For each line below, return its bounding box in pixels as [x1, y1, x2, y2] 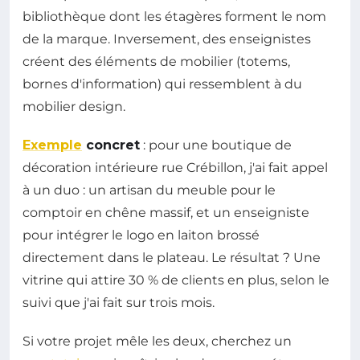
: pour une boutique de [140, 137, 292, 153]
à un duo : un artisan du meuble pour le [22, 182, 276, 198]
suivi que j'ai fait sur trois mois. [22, 294, 215, 310]
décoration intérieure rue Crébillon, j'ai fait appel [22, 159, 328, 175]
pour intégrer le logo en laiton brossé [22, 227, 260, 243]
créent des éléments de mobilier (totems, [22, 53, 290, 69]
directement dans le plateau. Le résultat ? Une [22, 249, 321, 265]
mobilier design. [22, 98, 125, 114]
